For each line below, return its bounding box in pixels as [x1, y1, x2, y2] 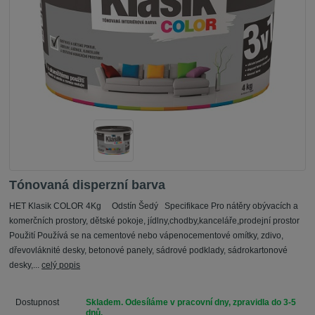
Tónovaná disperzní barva [9, 177, 166, 192]
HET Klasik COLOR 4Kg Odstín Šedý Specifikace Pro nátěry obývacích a [9, 201, 299, 212]
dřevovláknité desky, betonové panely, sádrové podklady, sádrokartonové [9, 245, 288, 256]
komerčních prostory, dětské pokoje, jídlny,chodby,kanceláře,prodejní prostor [9, 216, 304, 226]
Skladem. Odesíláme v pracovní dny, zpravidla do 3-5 [85, 297, 296, 308]
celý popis [41, 260, 81, 271]
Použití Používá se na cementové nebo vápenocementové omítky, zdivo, [9, 231, 284, 241]
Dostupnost [15, 297, 59, 308]
